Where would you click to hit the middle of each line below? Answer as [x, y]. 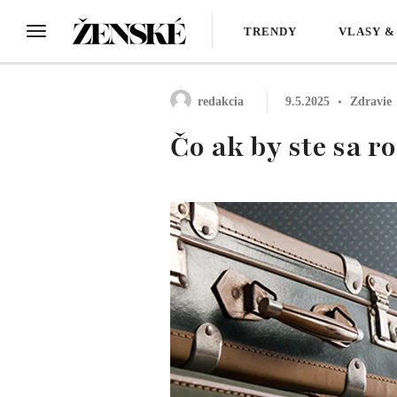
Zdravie [371, 101]
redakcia [221, 101]
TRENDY [270, 31]
